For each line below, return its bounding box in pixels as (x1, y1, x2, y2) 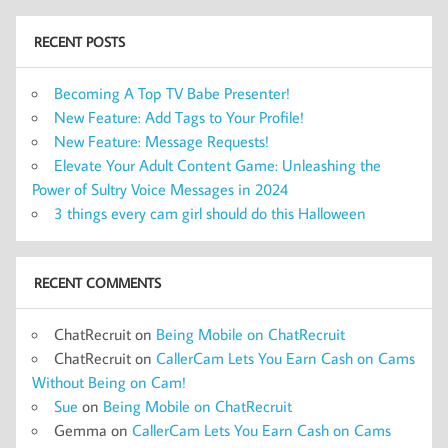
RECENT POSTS (33, 32, 125, 52)
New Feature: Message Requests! (54, 130, 269, 151)
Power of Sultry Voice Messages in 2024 (32, 178, 288, 199)
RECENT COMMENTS (33, 273, 161, 293)
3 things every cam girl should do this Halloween (54, 202, 366, 223)
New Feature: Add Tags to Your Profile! (54, 106, 304, 127)
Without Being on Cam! (32, 371, 186, 392)
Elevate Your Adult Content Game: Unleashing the (54, 154, 381, 175)
